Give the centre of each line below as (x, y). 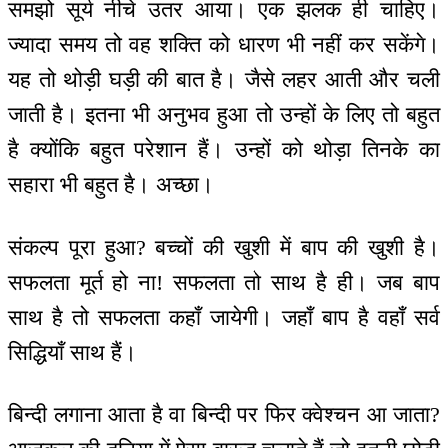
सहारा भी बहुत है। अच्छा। (111, 185)
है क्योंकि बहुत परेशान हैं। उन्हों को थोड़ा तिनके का (224, 150)
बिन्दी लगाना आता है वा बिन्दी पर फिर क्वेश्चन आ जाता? (224, 415)
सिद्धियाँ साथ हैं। (72, 352)
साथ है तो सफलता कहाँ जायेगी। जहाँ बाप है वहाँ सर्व (224, 317)
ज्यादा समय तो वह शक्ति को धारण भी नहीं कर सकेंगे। (224, 45)
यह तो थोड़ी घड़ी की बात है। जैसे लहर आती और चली (224, 80)
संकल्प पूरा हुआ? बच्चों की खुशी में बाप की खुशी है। (224, 247)
